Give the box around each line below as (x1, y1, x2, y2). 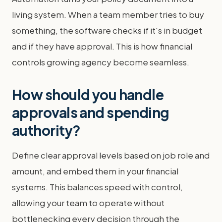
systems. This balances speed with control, (12, 181, 183, 192)
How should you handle (12, 86, 164, 103)
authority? (12, 121, 81, 139)
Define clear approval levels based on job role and (12, 150, 210, 161)
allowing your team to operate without (12, 197, 165, 208)
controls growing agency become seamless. (12, 56, 189, 67)
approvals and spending (12, 104, 169, 121)
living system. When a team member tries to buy (12, 9, 204, 20)
